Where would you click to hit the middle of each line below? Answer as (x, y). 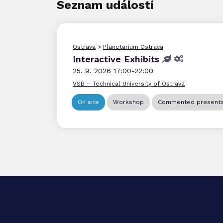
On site (88, 102)
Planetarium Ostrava (133, 47)
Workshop (128, 102)
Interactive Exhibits (116, 59)
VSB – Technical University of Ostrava (129, 83)
